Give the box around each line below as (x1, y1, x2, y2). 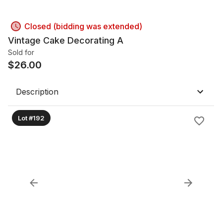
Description (16, 87, 58, 97)
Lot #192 (18, 113, 45, 122)
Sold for (8, 48, 34, 56)
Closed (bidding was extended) (24, 21, 142, 31)
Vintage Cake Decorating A (8, 35, 123, 46)
